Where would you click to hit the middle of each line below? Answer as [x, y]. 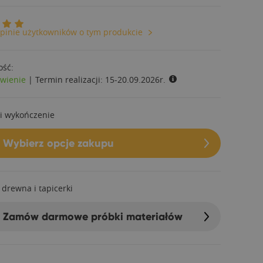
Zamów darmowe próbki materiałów [93, 216]
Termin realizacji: [70, 80]
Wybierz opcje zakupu [58, 143]
